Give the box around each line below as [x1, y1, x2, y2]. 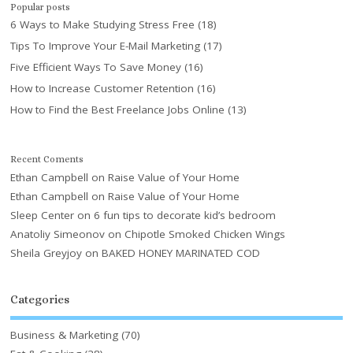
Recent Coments [10, 153, 84, 165]
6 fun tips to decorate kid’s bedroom [94, 207, 277, 222]
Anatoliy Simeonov [10, 226, 106, 241]
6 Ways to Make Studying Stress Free [10, 17, 195, 32]
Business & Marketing [10, 328, 119, 343]
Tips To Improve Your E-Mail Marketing [10, 38, 201, 53]
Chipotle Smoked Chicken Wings [124, 226, 286, 241]
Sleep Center [10, 207, 75, 222]
